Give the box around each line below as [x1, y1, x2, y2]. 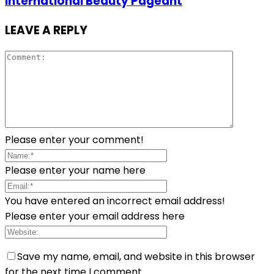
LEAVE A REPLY [5, 21, 87, 39]
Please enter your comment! [5, 132, 144, 147]
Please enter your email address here [5, 209, 185, 223]
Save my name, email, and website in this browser [17, 249, 255, 264]
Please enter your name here [5, 163, 146, 177]
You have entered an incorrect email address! [5, 193, 225, 208]
